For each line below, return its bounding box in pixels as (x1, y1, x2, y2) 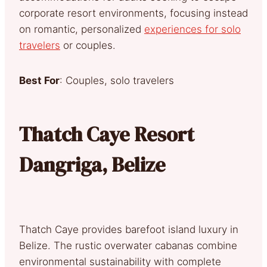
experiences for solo (144, 23, 241, 35)
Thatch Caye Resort (19, 120, 194, 148)
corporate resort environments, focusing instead (19, 7, 248, 19)
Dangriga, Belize (19, 150, 166, 178)
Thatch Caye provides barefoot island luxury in (19, 223, 238, 235)
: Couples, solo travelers (60, 74, 174, 86)
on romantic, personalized (19, 23, 144, 35)
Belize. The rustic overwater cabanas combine (19, 239, 237, 252)
